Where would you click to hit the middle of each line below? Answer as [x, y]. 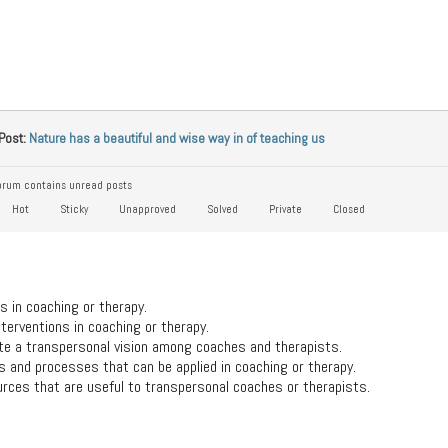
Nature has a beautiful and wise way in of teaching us [177, 137]
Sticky [72, 208]
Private [284, 208]
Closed [347, 208]
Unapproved [146, 208]
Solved [221, 208]
